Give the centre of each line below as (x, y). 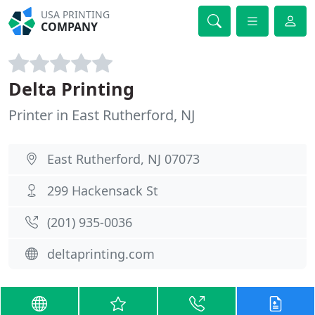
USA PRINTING (76, 14)
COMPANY (70, 27)
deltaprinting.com (101, 254)
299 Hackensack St (103, 191)
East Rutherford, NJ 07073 (123, 159)
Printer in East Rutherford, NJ (102, 115)
